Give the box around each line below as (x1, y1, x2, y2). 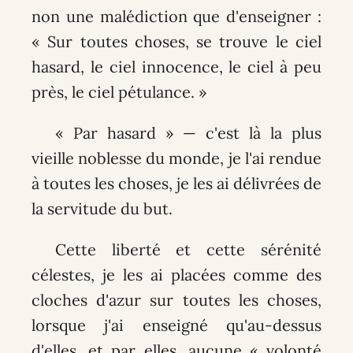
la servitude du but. (31, 199, 173, 219)
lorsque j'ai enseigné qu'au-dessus (31, 315, 322, 336)
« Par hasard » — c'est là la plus (54, 123, 322, 143)
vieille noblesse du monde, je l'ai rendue (31, 148, 322, 169)
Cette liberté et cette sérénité (54, 240, 322, 260)
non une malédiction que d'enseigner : (31, 6, 322, 27)
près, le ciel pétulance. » (31, 82, 207, 102)
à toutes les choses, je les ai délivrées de (31, 173, 322, 194)
